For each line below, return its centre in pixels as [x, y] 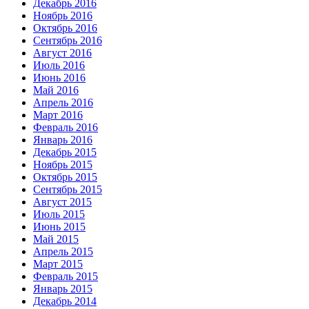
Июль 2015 [59, 214]
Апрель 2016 [63, 102]
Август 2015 [62, 201]
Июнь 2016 [59, 77]
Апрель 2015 [63, 251]
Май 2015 [56, 239]
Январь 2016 [63, 139]
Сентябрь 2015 [68, 189]
